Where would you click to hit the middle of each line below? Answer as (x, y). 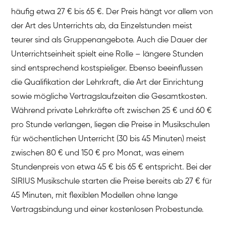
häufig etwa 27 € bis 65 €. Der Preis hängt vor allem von (112, 12)
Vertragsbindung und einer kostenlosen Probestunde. (108, 210)
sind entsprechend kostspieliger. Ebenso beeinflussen (107, 68)
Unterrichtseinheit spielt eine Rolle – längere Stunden (107, 54)
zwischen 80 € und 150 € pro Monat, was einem (98, 153)
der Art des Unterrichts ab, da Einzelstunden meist (102, 26)
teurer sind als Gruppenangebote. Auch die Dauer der (109, 40)
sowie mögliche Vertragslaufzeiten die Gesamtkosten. (109, 97)
